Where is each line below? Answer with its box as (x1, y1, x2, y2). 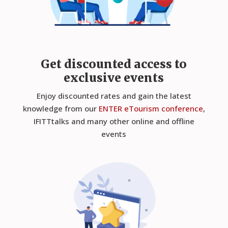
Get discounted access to (41, 56, 187, 72)
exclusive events (64, 70, 164, 85)
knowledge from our (22, 103, 99, 114)
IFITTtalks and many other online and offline (33, 116, 194, 127)
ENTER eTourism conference (98, 103, 203, 114)
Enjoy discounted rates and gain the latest (36, 91, 191, 101)
